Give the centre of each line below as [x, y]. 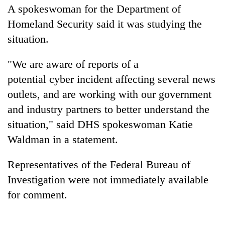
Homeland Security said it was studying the [105, 24]
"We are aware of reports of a [73, 64]
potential [27, 79]
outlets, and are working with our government [109, 94]
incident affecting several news [146, 79]
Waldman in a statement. [63, 139]
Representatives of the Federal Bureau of [99, 164]
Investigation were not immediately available [108, 179]
